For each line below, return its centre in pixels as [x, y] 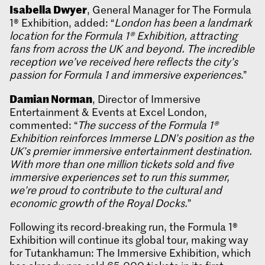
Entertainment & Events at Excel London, [108, 112]
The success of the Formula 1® [148, 125]
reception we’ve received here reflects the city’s [124, 62]
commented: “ [43, 125]
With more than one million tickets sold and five [122, 164]
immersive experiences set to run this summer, [119, 177]
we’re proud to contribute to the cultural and [116, 190]
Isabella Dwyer [48, 9]
